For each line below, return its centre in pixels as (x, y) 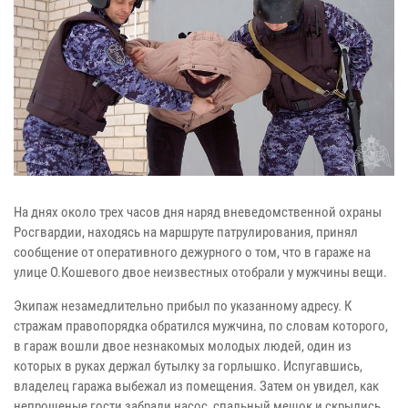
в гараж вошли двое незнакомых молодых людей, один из (183, 346)
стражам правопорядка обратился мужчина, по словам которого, (201, 326)
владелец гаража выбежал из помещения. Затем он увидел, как (196, 386)
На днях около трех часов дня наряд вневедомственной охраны (198, 212)
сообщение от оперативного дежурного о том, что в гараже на (192, 252)
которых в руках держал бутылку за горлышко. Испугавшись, (188, 366)
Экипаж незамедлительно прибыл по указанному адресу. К (183, 306)
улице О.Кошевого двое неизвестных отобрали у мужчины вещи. (200, 272)
